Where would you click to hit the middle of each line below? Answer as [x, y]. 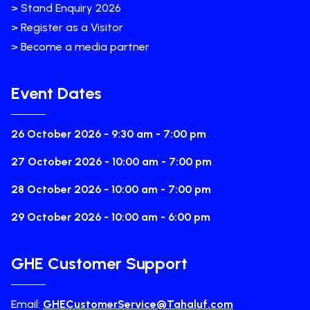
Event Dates [56, 93]
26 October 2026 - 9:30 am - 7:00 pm [109, 134]
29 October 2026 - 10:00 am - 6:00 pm [111, 217]
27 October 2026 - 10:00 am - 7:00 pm [111, 162]
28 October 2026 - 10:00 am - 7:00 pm [111, 189]
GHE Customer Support [99, 263]
